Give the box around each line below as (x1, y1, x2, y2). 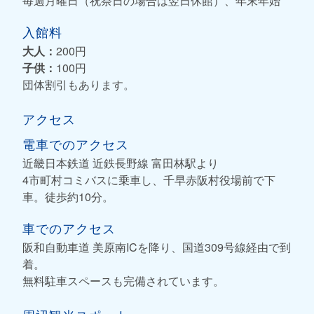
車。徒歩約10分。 (22, 188, 114, 205)
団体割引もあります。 (22, 76, 135, 93)
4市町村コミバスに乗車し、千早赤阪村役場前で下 (22, 171, 275, 188)
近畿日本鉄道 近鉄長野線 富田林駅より (22, 154, 219, 171)
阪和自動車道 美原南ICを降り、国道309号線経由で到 (22, 238, 291, 255)
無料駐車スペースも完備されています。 (22, 272, 224, 289)
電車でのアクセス (22, 134, 129, 153)
